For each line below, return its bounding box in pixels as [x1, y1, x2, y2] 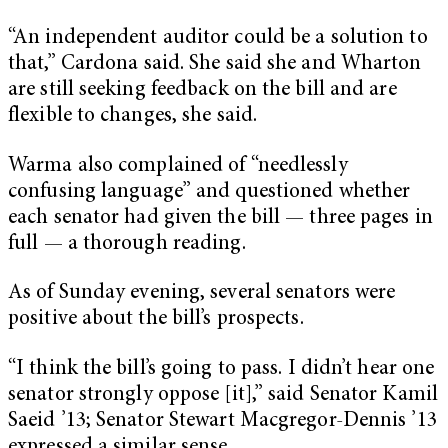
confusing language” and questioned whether [8, 181, 411, 203]
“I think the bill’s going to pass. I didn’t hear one [8, 358, 435, 380]
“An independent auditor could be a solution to [8, 27, 428, 49]
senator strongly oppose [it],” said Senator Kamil [8, 384, 438, 406]
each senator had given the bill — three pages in [8, 207, 433, 229]
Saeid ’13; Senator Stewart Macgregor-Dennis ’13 [8, 410, 437, 432]
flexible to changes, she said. [8, 105, 258, 127]
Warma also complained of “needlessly [8, 155, 348, 177]
